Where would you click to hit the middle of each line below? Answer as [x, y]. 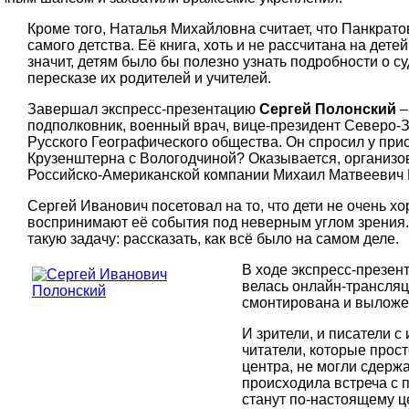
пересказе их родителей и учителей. [149, 79]
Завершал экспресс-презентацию [143, 110]
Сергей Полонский [328, 110]
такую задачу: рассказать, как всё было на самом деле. [213, 239]
